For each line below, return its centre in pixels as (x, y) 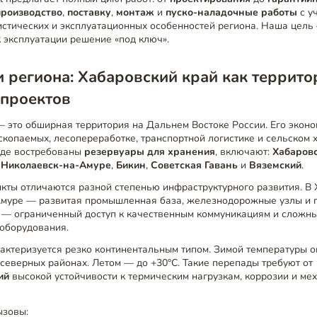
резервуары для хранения (150, 152)
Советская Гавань (195, 166)
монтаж (136, 13)
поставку (90, 13)
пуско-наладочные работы (232, 13)
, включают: (244, 152)
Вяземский (276, 166)
